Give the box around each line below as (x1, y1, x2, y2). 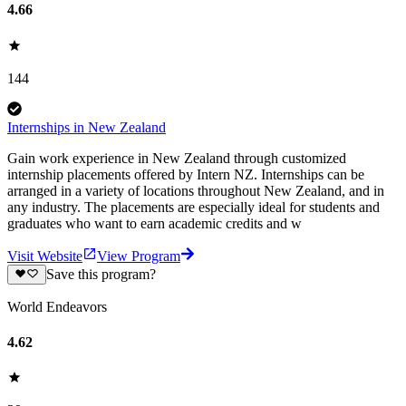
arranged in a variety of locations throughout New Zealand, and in (7, 182, 384, 198)
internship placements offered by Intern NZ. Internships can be (7, 166, 364, 182)
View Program (97, 247, 180, 264)
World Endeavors (7, 298, 107, 314)
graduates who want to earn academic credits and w (7, 215, 302, 231)
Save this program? (45, 266, 156, 282)
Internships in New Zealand (7, 119, 166, 135)
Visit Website (7, 247, 82, 264)
